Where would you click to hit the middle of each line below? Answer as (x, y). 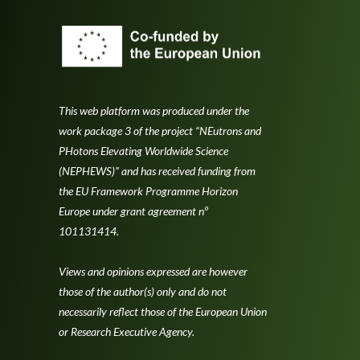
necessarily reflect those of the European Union (163, 311)
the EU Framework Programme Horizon (148, 190)
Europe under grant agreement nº (133, 211)
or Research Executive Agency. (127, 331)
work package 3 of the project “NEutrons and (160, 130)
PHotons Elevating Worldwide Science (143, 150)
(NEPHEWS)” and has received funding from (157, 170)
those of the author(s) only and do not (143, 291)
